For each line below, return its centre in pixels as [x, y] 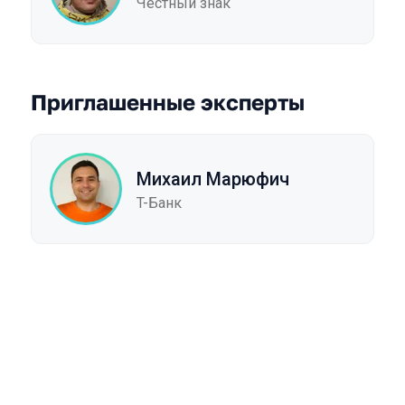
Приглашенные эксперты [168, 102]
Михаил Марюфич [213, 179]
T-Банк [159, 202]
